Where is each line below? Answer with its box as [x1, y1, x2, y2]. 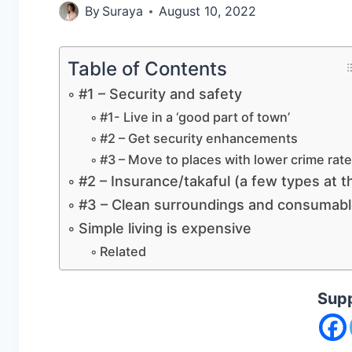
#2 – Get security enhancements [99, 130, 298, 147]
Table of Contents [68, 57, 228, 80]
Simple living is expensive [78, 220, 251, 237]
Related [99, 244, 146, 260]
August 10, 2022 [159, 3, 257, 20]
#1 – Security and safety [78, 86, 242, 103]
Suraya [102, 3, 144, 20]
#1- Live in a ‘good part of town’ [99, 109, 290, 126]
